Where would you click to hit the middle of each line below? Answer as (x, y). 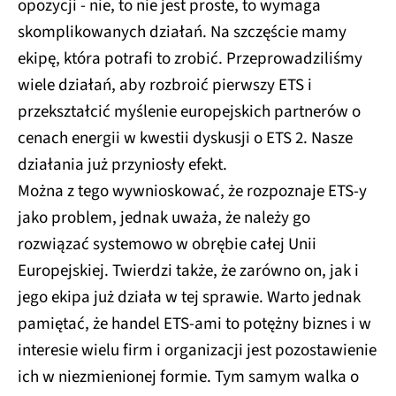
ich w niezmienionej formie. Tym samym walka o (188, 377)
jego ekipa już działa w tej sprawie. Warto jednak (189, 297)
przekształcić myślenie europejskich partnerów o (189, 111)
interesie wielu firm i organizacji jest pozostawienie (197, 350)
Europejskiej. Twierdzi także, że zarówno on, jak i (188, 270)
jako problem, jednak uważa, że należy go (164, 217)
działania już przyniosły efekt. (122, 164)
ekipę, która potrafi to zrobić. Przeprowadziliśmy (190, 58)
